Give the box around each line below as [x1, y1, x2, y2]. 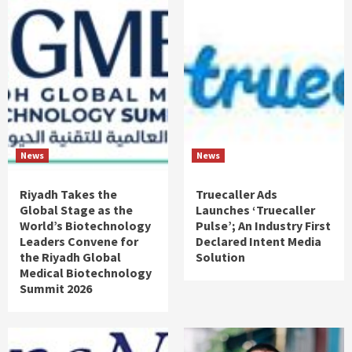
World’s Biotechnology [20, 217, 151, 233]
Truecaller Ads [196, 185, 277, 202]
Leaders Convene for [20, 233, 138, 249]
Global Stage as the [20, 201, 133, 218]
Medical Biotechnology [20, 264, 152, 280]
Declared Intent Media [196, 233, 321, 249]
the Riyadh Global [20, 248, 121, 265]
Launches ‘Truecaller [196, 201, 315, 218]
